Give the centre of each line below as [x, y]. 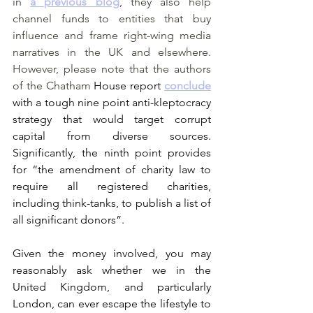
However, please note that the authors [112, 69]
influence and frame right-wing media [112, 36]
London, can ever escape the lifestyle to [112, 304]
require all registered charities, [112, 187]
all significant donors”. [68, 220]
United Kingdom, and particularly [112, 287]
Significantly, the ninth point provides [112, 153]
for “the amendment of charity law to [112, 170]
